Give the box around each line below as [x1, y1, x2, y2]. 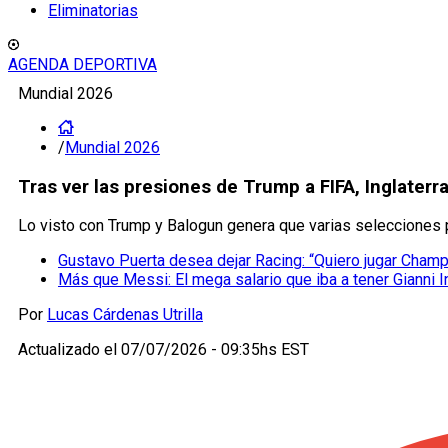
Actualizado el [18, 340, 121, 360]
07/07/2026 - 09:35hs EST [121, 340, 309, 360]
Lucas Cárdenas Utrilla [47, 305, 203, 325]
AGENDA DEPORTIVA [8, 55, 157, 74]
